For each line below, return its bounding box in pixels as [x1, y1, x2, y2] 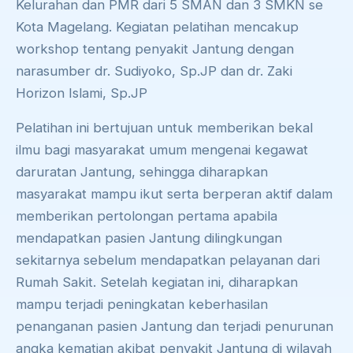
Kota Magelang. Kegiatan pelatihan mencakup [16, 19, 299, 35]
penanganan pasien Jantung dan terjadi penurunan [16, 318, 333, 335]
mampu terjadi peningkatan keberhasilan [16, 296, 268, 313]
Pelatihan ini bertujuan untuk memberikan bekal [16, 120, 313, 136]
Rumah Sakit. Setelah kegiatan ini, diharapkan [16, 274, 298, 291]
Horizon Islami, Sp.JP [16, 85, 147, 102]
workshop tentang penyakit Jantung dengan [16, 41, 294, 58]
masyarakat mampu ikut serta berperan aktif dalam [16, 186, 333, 203]
